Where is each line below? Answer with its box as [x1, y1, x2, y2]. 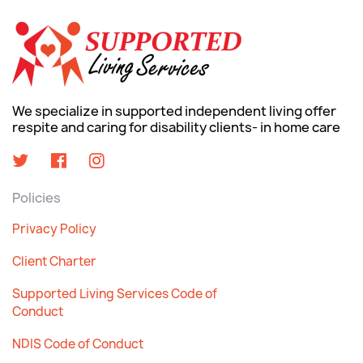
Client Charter [12, 253, 96, 270]
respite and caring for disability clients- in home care [12, 118, 340, 136]
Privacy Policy [12, 220, 96, 237]
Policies [12, 189, 61, 207]
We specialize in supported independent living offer [12, 102, 336, 120]
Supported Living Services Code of [12, 285, 217, 302]
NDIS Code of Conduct [12, 335, 143, 352]
